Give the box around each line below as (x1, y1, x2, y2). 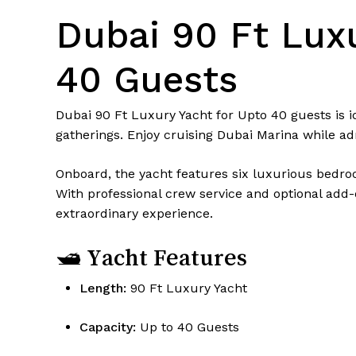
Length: (79, 281, 126, 296)
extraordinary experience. (56, 206, 213, 222)
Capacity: (79, 319, 136, 335)
